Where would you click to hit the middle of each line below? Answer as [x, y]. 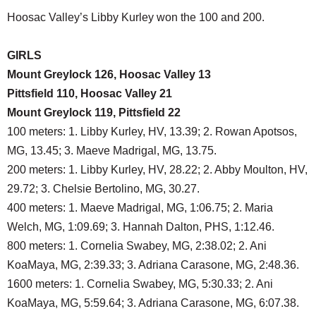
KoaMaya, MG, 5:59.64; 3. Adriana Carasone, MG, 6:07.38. [153, 303]
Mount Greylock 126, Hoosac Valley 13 [109, 75]
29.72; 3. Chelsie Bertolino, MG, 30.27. [103, 189]
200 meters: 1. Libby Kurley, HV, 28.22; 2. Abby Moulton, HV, [157, 170]
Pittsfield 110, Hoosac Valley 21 [90, 94]
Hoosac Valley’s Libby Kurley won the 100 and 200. [136, 18]
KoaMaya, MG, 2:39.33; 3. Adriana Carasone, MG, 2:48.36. [153, 265]
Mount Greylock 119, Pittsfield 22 [94, 113]
